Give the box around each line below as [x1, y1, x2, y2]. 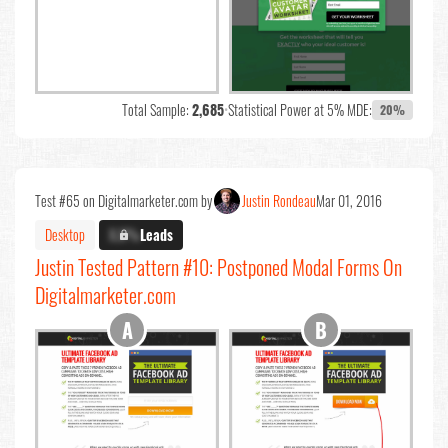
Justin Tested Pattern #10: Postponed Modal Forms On [35, 252, 402, 283]
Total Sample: [122, 99, 192, 121]
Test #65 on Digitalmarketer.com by [35, 190, 212, 212]
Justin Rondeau [242, 190, 316, 212]
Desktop [45, 223, 85, 245]
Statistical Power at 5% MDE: [228, 99, 372, 121]
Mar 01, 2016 [316, 190, 382, 212]
